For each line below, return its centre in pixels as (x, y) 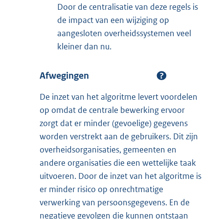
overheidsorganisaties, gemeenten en (108, 150)
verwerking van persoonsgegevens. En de (115, 203)
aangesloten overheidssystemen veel (124, 33)
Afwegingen (64, 76)
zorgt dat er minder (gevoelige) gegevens (114, 123)
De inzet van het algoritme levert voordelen (119, 97)
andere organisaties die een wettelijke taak (118, 163)
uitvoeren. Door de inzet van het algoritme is (120, 176)
